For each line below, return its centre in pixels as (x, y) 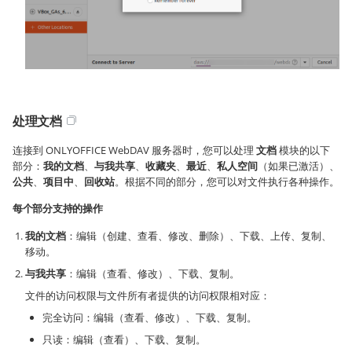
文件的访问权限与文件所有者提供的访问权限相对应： (148, 295)
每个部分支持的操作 (58, 208)
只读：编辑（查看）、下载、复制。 (124, 339)
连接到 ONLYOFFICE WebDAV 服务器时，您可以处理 (134, 150)
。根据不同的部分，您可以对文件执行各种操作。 (227, 181)
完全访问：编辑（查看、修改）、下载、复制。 (150, 317)
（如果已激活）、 (299, 165)
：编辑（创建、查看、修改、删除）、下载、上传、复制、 (199, 235)
